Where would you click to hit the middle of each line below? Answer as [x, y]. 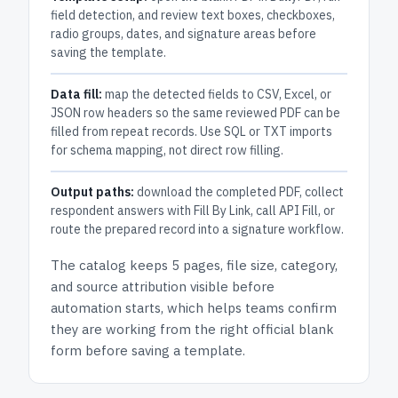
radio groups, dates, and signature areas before [183, 34]
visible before [231, 287]
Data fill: [76, 94]
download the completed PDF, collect [239, 192]
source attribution [130, 287]
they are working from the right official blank [192, 329]
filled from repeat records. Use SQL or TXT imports [191, 131]
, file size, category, [279, 265]
